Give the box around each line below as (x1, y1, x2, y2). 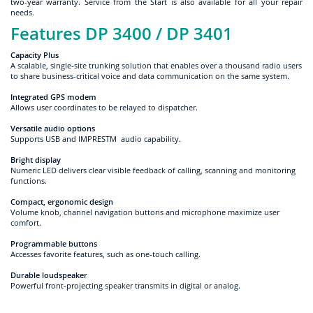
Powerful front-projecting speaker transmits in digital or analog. (10, 279, 240, 291)
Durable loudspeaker (10, 269, 89, 280)
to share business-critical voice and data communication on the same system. (10, 70, 289, 81)
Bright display (10, 154, 63, 165)
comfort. (10, 217, 43, 228)
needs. (10, 6, 34, 17)
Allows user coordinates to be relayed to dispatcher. (10, 101, 200, 112)
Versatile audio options (10, 122, 95, 133)
